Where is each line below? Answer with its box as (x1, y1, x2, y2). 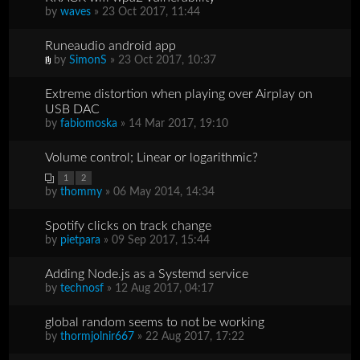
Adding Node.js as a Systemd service (45, 267, 249, 280)
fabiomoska (60, 117, 118, 129)
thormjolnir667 (60, 330, 135, 342)
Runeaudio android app (45, 39, 177, 52)
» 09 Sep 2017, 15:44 (100, 234, 211, 246)
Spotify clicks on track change (45, 219, 212, 232)
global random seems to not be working (45, 315, 265, 329)
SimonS (69, 54, 108, 66)
